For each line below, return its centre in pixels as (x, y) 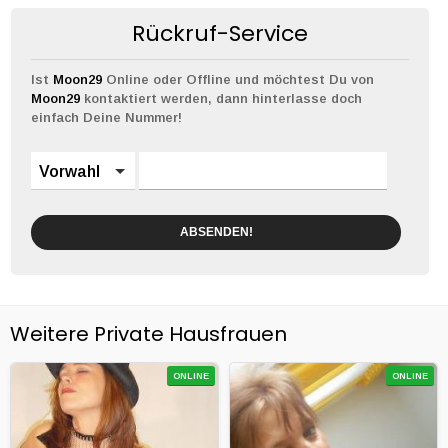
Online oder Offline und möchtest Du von (238, 79)
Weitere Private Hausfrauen (148, 334)
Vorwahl (69, 171)
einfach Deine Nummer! (106, 117)
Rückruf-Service (220, 33)
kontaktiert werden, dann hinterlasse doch (221, 98)
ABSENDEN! (216, 232)
